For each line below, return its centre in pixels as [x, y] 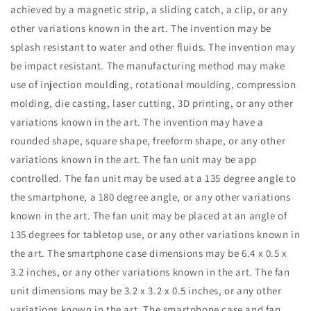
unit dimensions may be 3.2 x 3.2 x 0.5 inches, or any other [146, 291]
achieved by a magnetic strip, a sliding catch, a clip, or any [149, 10]
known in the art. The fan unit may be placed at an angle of [149, 216]
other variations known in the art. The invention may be [141, 28]
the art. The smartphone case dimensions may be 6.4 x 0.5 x [149, 253]
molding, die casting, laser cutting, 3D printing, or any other [152, 103]
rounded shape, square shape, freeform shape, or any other [148, 141]
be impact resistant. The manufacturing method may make [148, 66]
